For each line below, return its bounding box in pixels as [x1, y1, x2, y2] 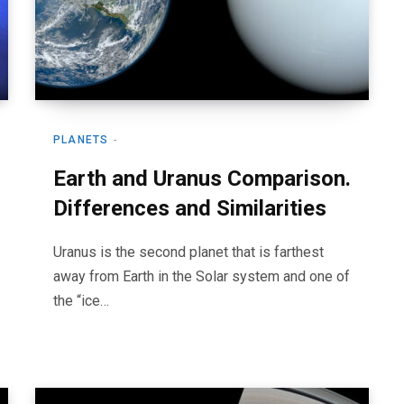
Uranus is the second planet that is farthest [53, 243, 324, 261]
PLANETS [53, 133, 109, 146]
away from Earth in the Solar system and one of [53, 268, 350, 285]
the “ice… [53, 292, 109, 309]
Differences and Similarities [53, 196, 326, 221]
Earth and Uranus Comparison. [53, 166, 351, 191]
